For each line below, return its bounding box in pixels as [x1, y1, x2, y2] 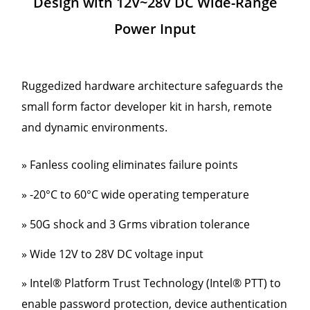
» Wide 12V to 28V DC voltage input [21, 246, 203, 262]
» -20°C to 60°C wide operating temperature [21, 186, 249, 202]
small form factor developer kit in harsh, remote [21, 99, 272, 115]
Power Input [114, 19, 196, 39]
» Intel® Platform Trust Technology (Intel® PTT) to [21, 275, 281, 291]
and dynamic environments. [21, 120, 167, 136]
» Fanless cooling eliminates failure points [21, 157, 238, 173]
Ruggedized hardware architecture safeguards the [21, 78, 283, 94]
